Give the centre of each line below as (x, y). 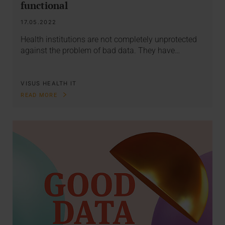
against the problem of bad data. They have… (100, 51)
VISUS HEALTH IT (49, 83)
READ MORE (40, 95)
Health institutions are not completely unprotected (109, 40)
